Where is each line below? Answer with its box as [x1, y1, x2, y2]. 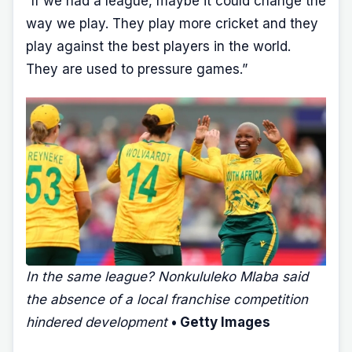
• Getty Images [171, 314, 270, 330]
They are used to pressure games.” [26, 60, 247, 77]
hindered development [26, 314, 167, 330]
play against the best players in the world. [26, 38, 291, 54]
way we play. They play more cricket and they [26, 15, 318, 31]
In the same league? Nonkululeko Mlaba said [26, 269, 308, 284]
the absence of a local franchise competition [26, 291, 308, 307]
